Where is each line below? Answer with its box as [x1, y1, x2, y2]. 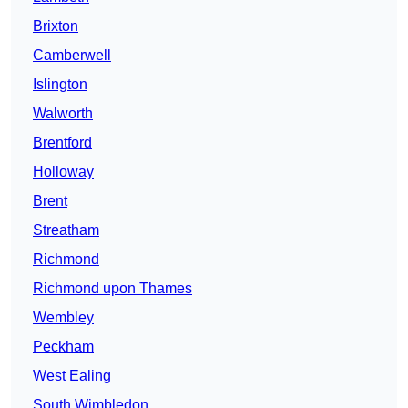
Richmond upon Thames [33, 280, 192, 297]
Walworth [33, 106, 93, 122]
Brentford [33, 135, 92, 151]
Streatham [33, 222, 99, 239]
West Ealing [33, 368, 111, 384]
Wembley [33, 310, 94, 326]
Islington [33, 76, 87, 93]
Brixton [33, 18, 78, 35]
